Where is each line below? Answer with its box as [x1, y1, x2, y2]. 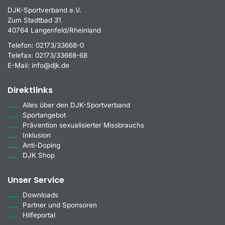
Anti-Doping [23, 141, 60, 149]
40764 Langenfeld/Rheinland [8, 26, 101, 34]
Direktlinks [8, 84, 53, 96]
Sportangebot [23, 110, 66, 119]
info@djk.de [32, 61, 69, 69]
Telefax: [8, 51, 35, 59]
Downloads [23, 190, 58, 199]
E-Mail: [8, 61, 32, 69]
